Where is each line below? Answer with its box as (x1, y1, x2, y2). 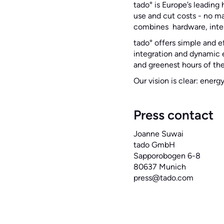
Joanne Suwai (133, 128, 183, 138)
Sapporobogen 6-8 (133, 150, 200, 160)
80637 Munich (133, 161, 186, 171)
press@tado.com (133, 172, 193, 182)
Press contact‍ (133, 106, 213, 123)
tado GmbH (133, 139, 175, 149)
